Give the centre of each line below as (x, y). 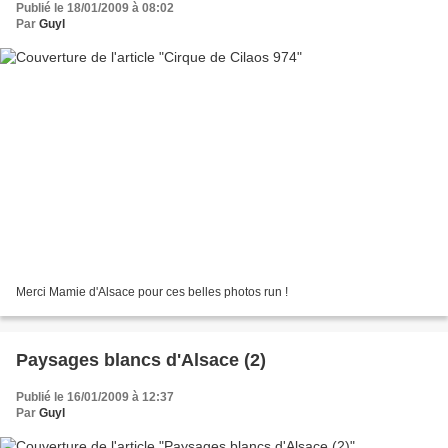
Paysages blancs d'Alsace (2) (141, 359)
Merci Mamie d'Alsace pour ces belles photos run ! (152, 291)
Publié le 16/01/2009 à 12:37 (95, 396)
